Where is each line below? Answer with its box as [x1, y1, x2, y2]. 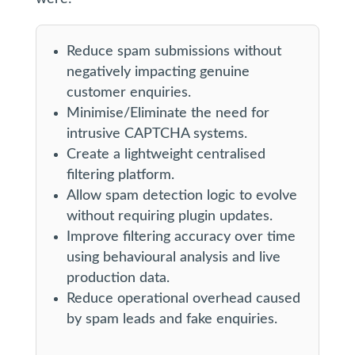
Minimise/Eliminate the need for [66, 106, 269, 120]
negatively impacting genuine [66, 65, 250, 79]
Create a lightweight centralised [66, 147, 265, 162]
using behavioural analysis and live [66, 250, 281, 265]
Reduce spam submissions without [66, 44, 281, 59]
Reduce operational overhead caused [66, 292, 300, 306]
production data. [66, 271, 170, 285]
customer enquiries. [66, 86, 191, 100]
